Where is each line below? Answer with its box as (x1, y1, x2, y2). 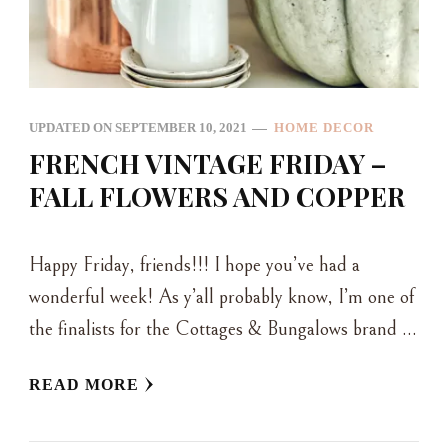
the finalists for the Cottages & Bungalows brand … (29, 318, 417, 342)
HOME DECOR (274, 120, 374, 136)
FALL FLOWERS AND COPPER (29, 178, 405, 215)
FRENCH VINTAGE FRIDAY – (29, 145, 387, 182)
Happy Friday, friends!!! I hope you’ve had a (29, 254, 360, 278)
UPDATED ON (29, 120, 115, 136)
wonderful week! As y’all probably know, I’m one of (29, 286, 414, 310)
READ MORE (29, 376, 139, 394)
